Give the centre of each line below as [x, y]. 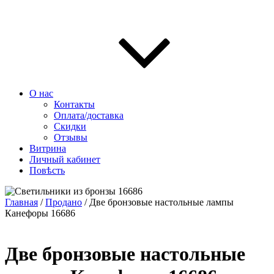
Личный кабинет [65, 159]
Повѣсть [47, 170]
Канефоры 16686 [40, 213]
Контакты [74, 104]
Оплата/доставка [89, 115]
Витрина [48, 148]
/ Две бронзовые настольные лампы [158, 202]
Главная [21, 202]
